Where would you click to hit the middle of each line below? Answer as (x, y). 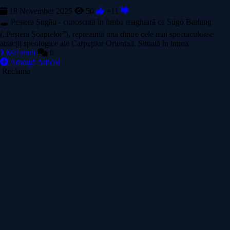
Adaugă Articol (35, 62)
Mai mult (21, 52)
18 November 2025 (40, 11)
